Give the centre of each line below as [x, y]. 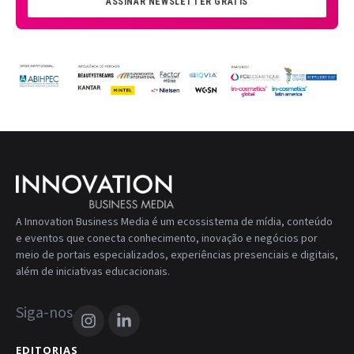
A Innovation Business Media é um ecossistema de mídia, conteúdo [174, 222]
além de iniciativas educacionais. [93, 272]
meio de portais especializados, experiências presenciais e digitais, [177, 256]
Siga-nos [44, 313]
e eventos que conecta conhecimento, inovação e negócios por [167, 239]
